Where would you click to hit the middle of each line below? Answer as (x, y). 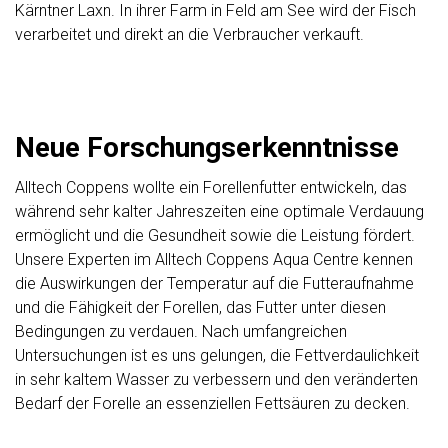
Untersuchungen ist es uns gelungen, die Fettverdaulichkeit (217, 356)
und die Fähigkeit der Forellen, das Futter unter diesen (200, 308)
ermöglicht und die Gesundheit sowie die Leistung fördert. (215, 236)
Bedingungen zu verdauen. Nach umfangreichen (181, 332)
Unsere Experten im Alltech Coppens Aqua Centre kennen (214, 260)
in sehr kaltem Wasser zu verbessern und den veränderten (216, 380)
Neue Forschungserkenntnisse (207, 148)
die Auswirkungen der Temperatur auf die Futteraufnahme (214, 284)
